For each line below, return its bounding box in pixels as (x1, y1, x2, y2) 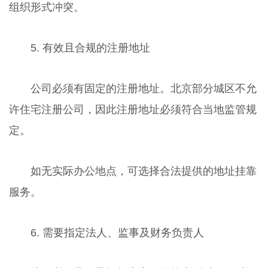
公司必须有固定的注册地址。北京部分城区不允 (30, 82, 257, 95)
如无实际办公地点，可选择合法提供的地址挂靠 (30, 165, 257, 177)
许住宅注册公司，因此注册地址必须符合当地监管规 (8, 103, 257, 115)
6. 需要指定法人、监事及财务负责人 (30, 226, 204, 239)
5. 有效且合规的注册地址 (30, 41, 150, 54)
